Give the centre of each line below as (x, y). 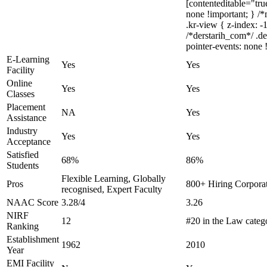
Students (23, 165)
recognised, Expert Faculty (112, 189)
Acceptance (29, 142)
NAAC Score (32, 202)
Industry (22, 131)
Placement (26, 107)
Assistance (27, 118)
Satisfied (23, 155)
